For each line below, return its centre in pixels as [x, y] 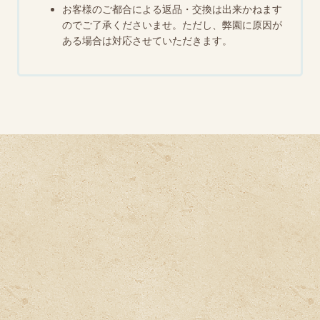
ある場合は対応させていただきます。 [147, 41]
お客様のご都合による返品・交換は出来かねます [172, 10]
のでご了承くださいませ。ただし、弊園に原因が [172, 25]
